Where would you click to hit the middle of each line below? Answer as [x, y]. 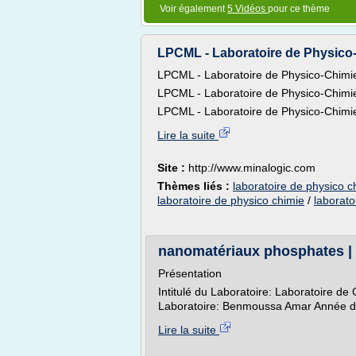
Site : [173, 168]
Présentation [190, 273]
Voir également [193, 9]
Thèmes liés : [195, 186]
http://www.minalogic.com [252, 168]
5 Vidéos [248, 9]
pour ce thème [299, 9]
